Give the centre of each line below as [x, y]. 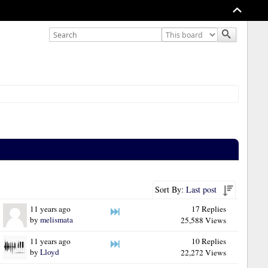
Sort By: [170, 189]
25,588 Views [203, 220]
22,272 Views [203, 252]
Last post [201, 189]
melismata [57, 219]
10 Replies [208, 241]
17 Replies [208, 208]
